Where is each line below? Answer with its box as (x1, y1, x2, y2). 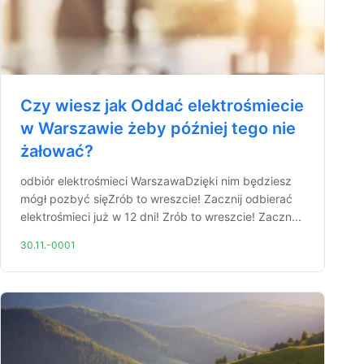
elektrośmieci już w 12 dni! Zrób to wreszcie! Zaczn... (20, 210, 301, 223)
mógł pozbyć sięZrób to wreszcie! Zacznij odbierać (20, 192, 292, 206)
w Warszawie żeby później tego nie (20, 119, 296, 138)
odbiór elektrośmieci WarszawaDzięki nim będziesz (20, 174, 292, 188)
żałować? (20, 141, 93, 161)
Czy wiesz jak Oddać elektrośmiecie (20, 96, 304, 115)
